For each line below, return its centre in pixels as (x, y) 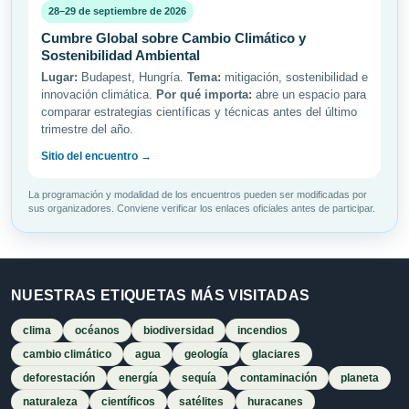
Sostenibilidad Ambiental (121, 56)
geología (206, 355)
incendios (262, 331)
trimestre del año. (87, 130)
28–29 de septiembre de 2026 (117, 11)
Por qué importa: (204, 95)
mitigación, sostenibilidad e (294, 78)
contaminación (278, 378)
